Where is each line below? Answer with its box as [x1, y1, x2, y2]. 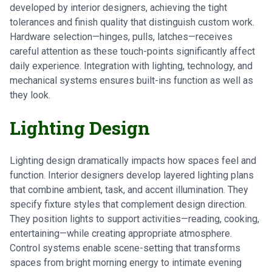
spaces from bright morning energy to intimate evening [10, 257, 242, 268]
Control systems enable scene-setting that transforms [10, 242, 240, 254]
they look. [10, 89, 50, 101]
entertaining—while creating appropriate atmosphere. [10, 228, 232, 239]
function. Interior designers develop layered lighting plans [10, 169, 254, 181]
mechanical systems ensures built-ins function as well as [10, 75, 253, 86]
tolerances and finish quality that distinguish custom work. [10, 16, 254, 28]
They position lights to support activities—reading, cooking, [10, 213, 259, 225]
